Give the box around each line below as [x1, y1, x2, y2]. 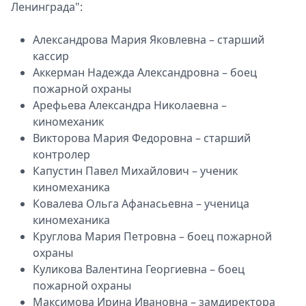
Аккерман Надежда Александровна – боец [33, 65, 257, 81]
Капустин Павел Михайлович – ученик [33, 163, 238, 179]
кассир [33, 48, 69, 64]
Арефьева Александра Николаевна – [33, 98, 227, 113]
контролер [33, 147, 90, 163]
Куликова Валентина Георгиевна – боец [33, 262, 245, 277]
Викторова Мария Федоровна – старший [33, 130, 251, 146]
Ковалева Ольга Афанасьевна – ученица [33, 196, 249, 212]
